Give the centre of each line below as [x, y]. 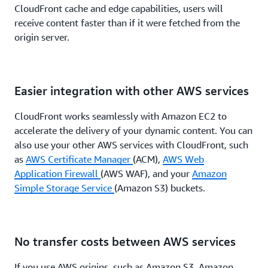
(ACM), [148, 159]
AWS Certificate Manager [79, 159]
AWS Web [183, 159]
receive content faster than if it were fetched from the [127, 23]
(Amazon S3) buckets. [160, 188]
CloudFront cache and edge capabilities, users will [119, 9]
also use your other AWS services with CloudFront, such [131, 145]
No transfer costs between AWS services [125, 242]
